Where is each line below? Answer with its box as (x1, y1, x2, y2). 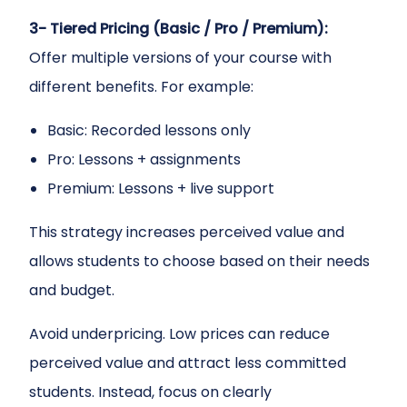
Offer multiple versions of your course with (29, 47, 332, 68)
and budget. (29, 280, 114, 301)
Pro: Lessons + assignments (47, 149, 241, 170)
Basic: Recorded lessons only (47, 120, 251, 141)
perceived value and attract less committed (29, 352, 346, 373)
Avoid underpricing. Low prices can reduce (29, 323, 330, 344)
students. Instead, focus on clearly (29, 382, 272, 402)
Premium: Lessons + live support (47, 178, 274, 199)
